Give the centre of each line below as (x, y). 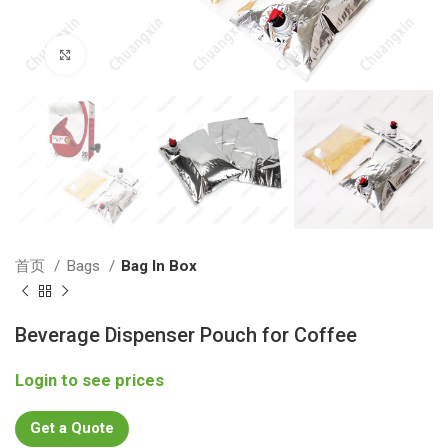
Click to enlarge (135, 54)
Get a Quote (72, 428)
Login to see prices (89, 381)
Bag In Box (159, 266)
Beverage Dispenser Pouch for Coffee (186, 335)
